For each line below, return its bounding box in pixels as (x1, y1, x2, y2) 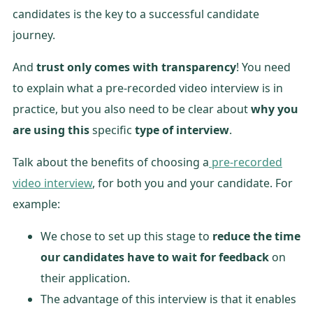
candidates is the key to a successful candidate (13, 6, 259, 22)
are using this (13, 122, 89, 138)
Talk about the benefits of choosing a (13, 154, 209, 170)
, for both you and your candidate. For (92, 175, 293, 191)
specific (89, 122, 135, 138)
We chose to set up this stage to (41, 228, 212, 244)
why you (251, 101, 298, 117)
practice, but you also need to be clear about (13, 101, 251, 117)
